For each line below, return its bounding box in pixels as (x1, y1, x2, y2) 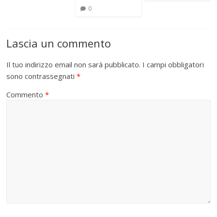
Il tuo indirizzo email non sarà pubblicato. (6, 60, 141, 70)
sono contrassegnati (6, 71, 77, 81)
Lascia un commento (6, 36, 111, 51)
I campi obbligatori (142, 60, 204, 70)
